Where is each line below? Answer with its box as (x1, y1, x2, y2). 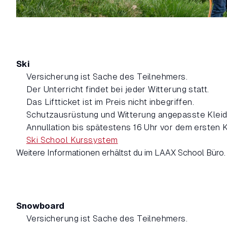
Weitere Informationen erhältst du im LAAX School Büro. (16, 148, 225, 158)
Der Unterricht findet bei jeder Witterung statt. (26, 85, 209, 95)
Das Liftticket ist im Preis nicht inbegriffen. (26, 97, 194, 107)
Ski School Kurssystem (26, 135, 118, 145)
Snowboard (16, 201, 64, 211)
